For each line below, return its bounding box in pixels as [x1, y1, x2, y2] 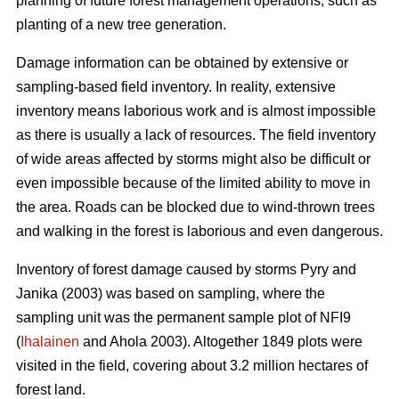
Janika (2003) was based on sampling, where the [16, 286, 325, 302]
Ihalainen [20, 334, 79, 350]
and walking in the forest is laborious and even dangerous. [16, 224, 383, 240]
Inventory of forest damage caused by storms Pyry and [16, 262, 356, 278]
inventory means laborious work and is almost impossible [16, 103, 376, 119]
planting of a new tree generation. [16, 17, 226, 33]
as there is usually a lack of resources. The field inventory [16, 127, 376, 143]
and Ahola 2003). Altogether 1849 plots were [79, 334, 362, 350]
